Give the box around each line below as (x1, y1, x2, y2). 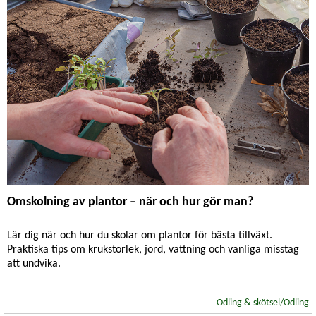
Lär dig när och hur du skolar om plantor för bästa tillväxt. (7, 230, 272, 241)
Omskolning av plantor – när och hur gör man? (7, 195, 253, 209)
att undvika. (7, 258, 61, 269)
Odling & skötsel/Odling (217, 298, 309, 308)
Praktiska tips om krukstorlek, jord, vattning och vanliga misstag (7, 244, 299, 255)
